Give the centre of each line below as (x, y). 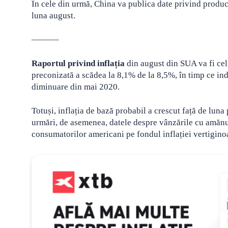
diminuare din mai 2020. (76, 87)
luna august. (53, 15)
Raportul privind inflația (78, 63)
